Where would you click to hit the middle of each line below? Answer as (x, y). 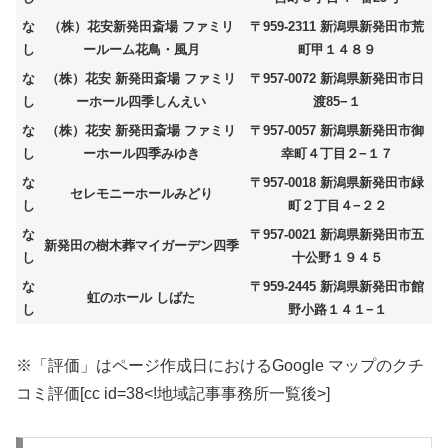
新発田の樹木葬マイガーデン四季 (141, 245)
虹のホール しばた (141, 297)
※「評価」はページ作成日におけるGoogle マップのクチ (220, 366)
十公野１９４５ (337, 257)
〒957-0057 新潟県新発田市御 (337, 130)
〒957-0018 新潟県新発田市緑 (337, 182)
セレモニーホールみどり (141, 193)
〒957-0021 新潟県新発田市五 (337, 234)
